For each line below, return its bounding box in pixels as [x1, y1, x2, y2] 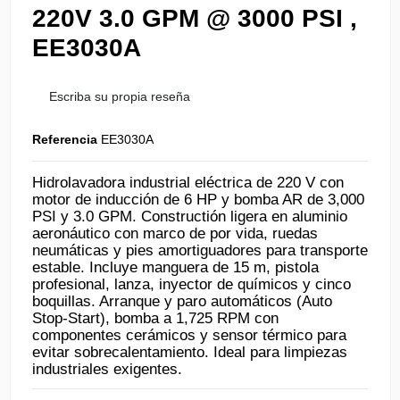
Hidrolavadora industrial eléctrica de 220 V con [32, 174, 344, 192]
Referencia [32, 132, 97, 147]
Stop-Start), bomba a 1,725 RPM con [32, 310, 279, 328]
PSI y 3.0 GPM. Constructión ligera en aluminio [32, 208, 347, 226]
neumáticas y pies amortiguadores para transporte [32, 242, 368, 260]
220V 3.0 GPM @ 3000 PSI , [32, 4, 357, 33]
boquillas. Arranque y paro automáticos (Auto [32, 293, 332, 311]
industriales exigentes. [32, 361, 182, 379]
